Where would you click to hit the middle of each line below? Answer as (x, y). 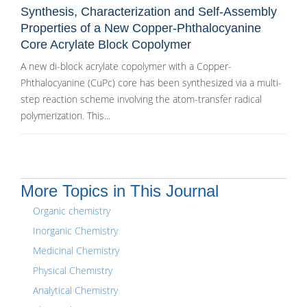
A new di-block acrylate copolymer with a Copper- (126, 66)
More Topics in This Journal (120, 191)
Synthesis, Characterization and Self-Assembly (149, 12)
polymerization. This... (65, 115)
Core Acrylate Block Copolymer (106, 45)
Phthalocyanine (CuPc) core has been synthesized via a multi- (151, 83)
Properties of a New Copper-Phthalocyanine (141, 28)
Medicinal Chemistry (76, 250)
